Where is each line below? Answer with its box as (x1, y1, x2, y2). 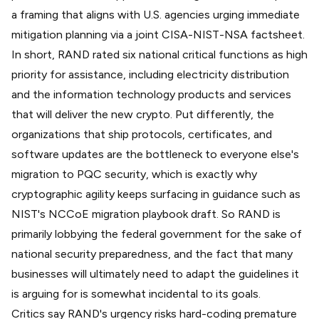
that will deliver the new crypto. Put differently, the (11, 107, 274, 121)
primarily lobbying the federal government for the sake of (11, 226, 302, 241)
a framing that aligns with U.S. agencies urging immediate (11, 7, 300, 21)
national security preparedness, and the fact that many (11, 246, 293, 261)
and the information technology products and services (11, 87, 291, 101)
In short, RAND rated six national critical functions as (11, 47, 286, 61)
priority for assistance (11, 67, 123, 81)
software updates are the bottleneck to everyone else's (11, 147, 299, 161)
